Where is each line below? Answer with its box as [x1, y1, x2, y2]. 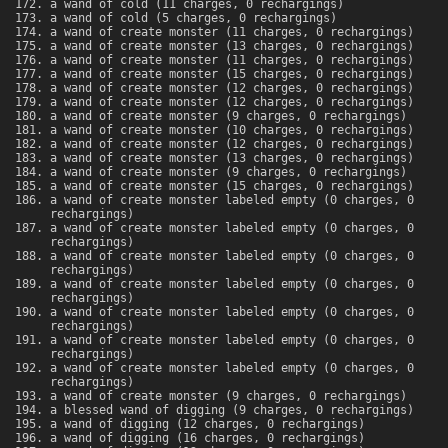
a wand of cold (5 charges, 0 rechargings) [50, 11, 337, 26]
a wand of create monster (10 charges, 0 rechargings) [50, 123, 414, 138]
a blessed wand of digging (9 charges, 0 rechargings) [50, 403, 414, 418]
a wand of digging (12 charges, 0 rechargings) [50, 417, 365, 432]
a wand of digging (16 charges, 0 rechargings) [50, 431, 365, 446]
